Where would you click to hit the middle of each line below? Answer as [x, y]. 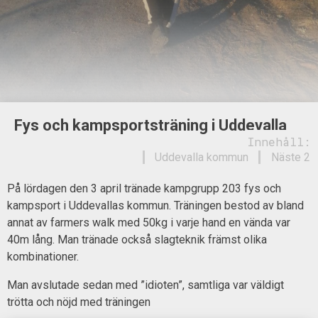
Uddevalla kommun [202, 158]
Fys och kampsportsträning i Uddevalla [150, 125]
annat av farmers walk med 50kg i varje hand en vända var [149, 222]
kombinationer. [43, 256]
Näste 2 [290, 158]
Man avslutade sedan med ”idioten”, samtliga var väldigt [146, 285]
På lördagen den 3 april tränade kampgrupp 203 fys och [144, 188]
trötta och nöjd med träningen [79, 302]
